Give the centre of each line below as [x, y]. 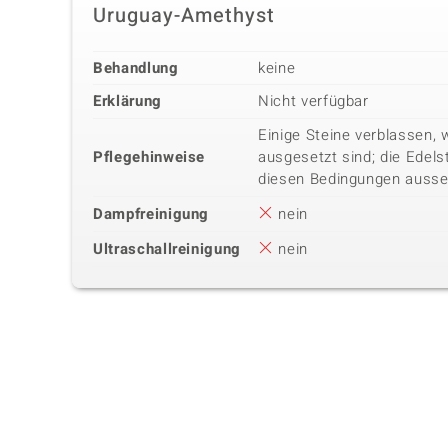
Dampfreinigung [151, 213]
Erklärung [127, 100]
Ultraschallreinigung [167, 248]
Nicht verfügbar [313, 100]
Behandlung [136, 67]
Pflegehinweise [149, 156]
